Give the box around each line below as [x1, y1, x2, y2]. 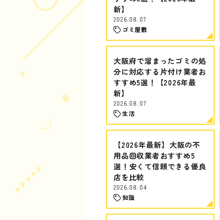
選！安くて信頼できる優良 [113, 161, 206, 171]
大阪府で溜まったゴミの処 [113, 55, 206, 66]
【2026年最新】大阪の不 [113, 139, 200, 150]
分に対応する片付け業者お [113, 66, 206, 77]
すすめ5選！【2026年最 [113, 77, 196, 87]
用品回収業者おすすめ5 [113, 150, 195, 161]
